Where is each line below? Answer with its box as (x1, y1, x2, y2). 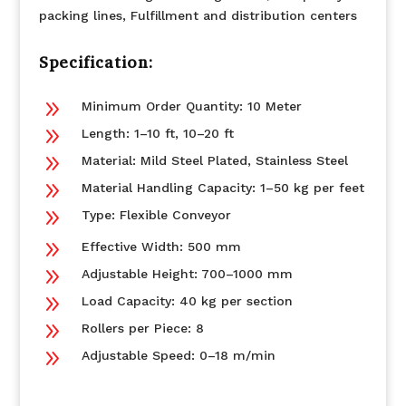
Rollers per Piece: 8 (81, 321, 204, 335)
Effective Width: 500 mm (81, 239, 241, 254)
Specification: (38, 52, 153, 73)
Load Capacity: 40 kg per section (81, 294, 293, 308)
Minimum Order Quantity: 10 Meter (81, 99, 302, 113)
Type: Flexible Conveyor (81, 208, 231, 222)
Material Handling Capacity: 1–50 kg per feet (81, 180, 364, 195)
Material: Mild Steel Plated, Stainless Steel (81, 153, 348, 168)
